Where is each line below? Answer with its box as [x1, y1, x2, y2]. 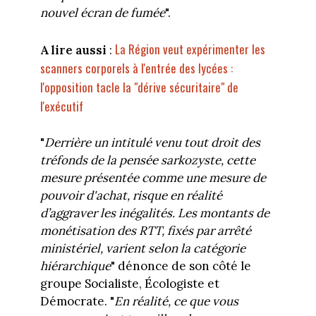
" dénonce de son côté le [110, 258, 251, 274]
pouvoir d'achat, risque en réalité [39, 188, 222, 204]
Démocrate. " [39, 293, 114, 310]
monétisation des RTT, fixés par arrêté [39, 223, 251, 239]
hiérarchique [39, 258, 111, 274]
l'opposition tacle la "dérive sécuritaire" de [39, 78, 238, 96]
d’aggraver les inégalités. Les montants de [39, 205, 269, 221]
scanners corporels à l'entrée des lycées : [39, 59, 233, 77]
